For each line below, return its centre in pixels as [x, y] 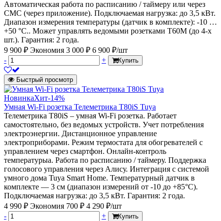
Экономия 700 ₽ [58, 206]
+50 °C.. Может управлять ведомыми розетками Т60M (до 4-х [108, 31]
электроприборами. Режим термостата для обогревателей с [103, 143]
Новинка [19, 98]
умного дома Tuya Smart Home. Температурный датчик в [99, 178]
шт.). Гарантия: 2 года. [41, 40]
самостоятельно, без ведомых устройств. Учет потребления [104, 125]
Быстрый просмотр [45, 80]
